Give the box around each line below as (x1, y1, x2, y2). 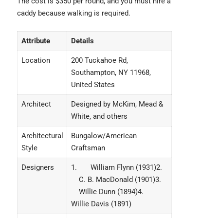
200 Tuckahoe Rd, (71, 55, 128, 65)
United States (71, 80, 115, 89)
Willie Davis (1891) (71, 199, 131, 208)
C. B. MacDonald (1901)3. (71, 175, 165, 184)
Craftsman (71, 143, 105, 152)
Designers (21, 163, 54, 172)
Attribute (21, 36, 50, 45)
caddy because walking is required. (17, 8, 130, 18)
